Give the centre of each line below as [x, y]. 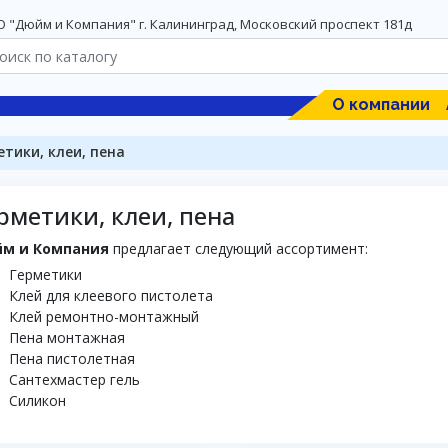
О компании [381, 104]
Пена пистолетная [72, 358]
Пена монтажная [67, 337]
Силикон [37, 400]
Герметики [45, 274]
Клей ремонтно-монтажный [104, 316]
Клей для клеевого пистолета [111, 295]
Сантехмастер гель [74, 379]
